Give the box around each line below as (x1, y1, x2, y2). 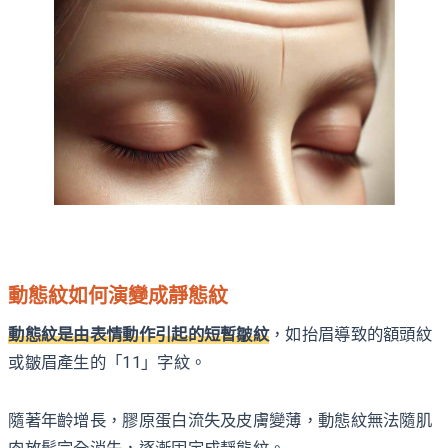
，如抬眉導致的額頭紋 (269, 324, 433, 344)
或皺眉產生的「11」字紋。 (8, 352, 207, 372)
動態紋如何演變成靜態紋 (8, 283, 229, 308)
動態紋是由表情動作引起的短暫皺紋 (8, 324, 270, 344)
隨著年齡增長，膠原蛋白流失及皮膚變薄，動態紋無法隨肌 (8, 410, 433, 430)
